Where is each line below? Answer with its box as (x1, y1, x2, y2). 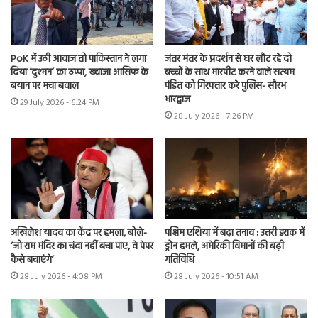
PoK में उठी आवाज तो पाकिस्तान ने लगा (11, 51, 146, 68)
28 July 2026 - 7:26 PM (174, 109, 254, 124)
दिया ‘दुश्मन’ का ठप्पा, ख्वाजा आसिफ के (11, 65, 148, 82)
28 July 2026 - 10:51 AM (174, 269, 258, 284)
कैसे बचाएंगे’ (11, 251, 54, 268)
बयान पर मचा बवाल (11, 78, 79, 95)
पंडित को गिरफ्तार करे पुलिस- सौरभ (165, 78, 286, 95)
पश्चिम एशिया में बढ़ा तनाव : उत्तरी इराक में (165, 224, 305, 241)
